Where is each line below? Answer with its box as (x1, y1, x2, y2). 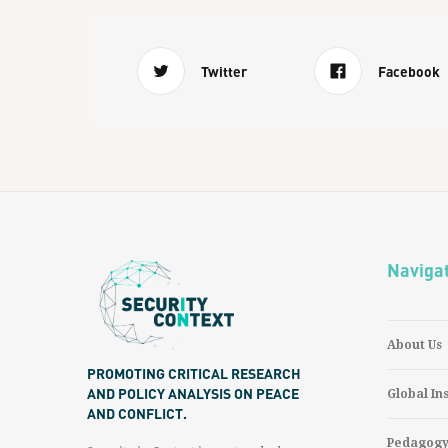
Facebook (377, 62, 440, 80)
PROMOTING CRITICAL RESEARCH (87, 364, 301, 382)
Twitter (200, 62, 247, 80)
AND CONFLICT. (87, 404, 187, 422)
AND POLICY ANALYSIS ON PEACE (87, 384, 299, 402)
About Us (387, 338, 442, 352)
